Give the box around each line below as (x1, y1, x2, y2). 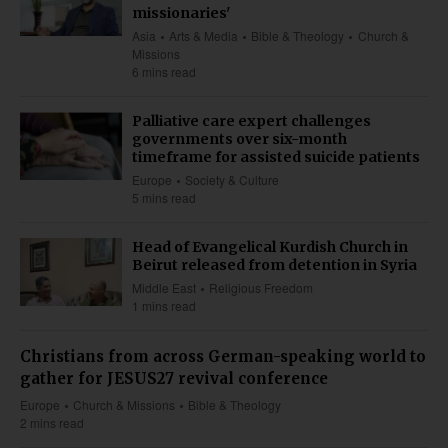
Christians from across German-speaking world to (20, 346, 426, 366)
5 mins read (132, 188, 196, 206)
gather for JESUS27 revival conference (20, 368, 328, 388)
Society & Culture (185, 170, 280, 188)
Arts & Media (169, 26, 239, 44)
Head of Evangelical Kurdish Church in (132, 237, 408, 256)
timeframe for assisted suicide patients (132, 147, 420, 166)
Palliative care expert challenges (132, 111, 371, 130)
